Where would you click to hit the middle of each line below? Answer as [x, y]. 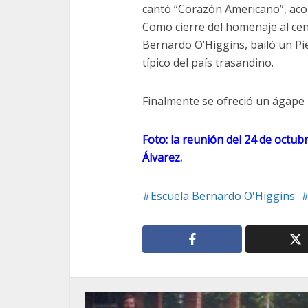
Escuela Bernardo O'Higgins [223, 196]
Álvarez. [162, 157]
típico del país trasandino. [208, 62]
